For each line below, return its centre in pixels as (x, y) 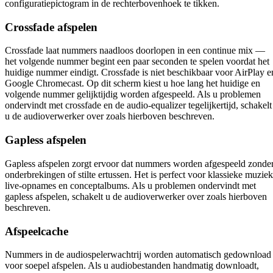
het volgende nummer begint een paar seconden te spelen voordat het (137, 62)
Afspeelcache (37, 231)
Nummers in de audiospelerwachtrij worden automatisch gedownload (138, 255)
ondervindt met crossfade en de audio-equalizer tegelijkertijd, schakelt (138, 105)
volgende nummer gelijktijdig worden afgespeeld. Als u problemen (133, 94)
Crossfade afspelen (51, 27)
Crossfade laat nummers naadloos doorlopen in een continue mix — (135, 51)
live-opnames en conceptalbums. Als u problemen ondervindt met (130, 185)
